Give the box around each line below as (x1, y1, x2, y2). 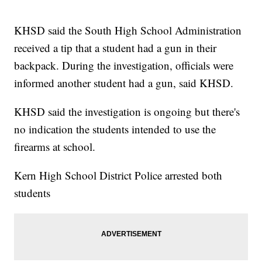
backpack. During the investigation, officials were (14, 58, 234, 73)
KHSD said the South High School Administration (14, 23, 242, 38)
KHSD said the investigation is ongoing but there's (14, 104, 240, 119)
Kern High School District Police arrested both (14, 168, 223, 183)
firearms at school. (14, 139, 96, 154)
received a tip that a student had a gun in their (14, 40, 217, 56)
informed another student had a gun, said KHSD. (14, 75, 234, 91)
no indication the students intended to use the (14, 122, 216, 137)
